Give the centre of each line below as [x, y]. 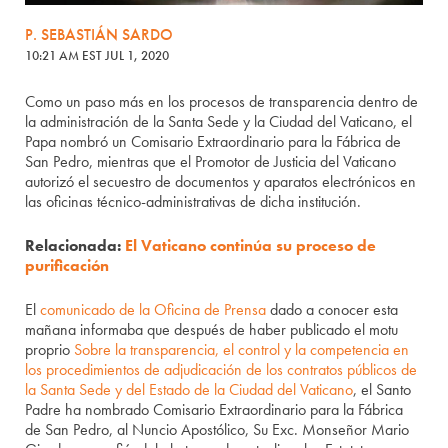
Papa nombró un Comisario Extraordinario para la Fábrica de [213, 142]
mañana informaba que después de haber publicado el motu [212, 330]
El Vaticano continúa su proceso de [251, 246]
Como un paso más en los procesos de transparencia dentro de [222, 102]
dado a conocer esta [332, 310]
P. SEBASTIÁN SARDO [99, 35]
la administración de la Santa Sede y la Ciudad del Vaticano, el [219, 122]
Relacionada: [75, 246]
